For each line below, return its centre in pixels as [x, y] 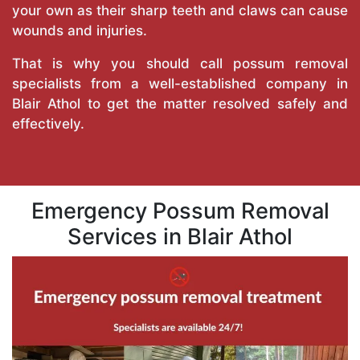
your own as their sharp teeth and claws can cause [180, 11]
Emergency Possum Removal [180, 211]
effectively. [48, 124]
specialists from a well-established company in [180, 84]
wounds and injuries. [80, 31]
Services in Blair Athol [180, 237]
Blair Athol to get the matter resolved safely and [180, 104]
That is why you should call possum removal [180, 64]
